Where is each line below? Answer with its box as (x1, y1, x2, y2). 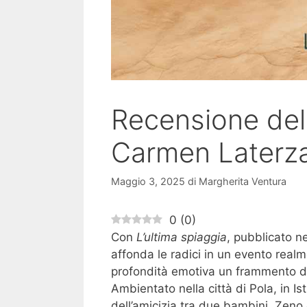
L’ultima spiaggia (136, 230, 227, 245)
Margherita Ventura (199, 175, 286, 188)
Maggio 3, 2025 (111, 175, 185, 188)
